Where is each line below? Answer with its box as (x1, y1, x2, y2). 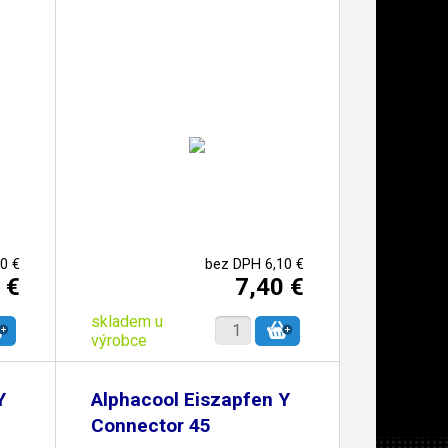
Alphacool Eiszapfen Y (90, 388, 290, 411)
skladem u (90, 311, 163, 331)
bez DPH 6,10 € (204, 255, 304, 273)
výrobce (90, 330, 147, 350)
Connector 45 (90, 414, 211, 437)
